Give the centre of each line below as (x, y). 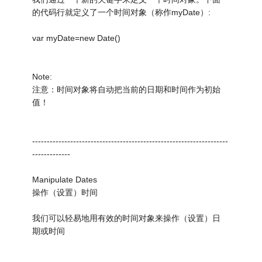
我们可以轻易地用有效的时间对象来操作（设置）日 (127, 218)
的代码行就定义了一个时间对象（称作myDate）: (122, 12)
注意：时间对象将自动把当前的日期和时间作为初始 (127, 89)
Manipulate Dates (65, 179)
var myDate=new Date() (77, 38)
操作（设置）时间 (65, 192)
